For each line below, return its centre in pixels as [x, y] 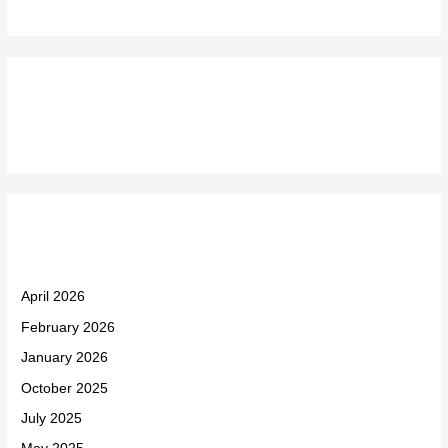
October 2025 [65, 388]
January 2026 [65, 358]
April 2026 [53, 297]
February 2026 [68, 327]
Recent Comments [126, 102]
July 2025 [52, 418]
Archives [70, 239]
